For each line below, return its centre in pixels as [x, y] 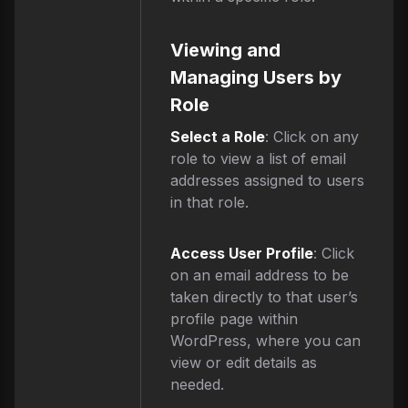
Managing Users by [255, 78]
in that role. [209, 203]
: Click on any [311, 137]
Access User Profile [241, 254]
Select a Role [217, 137]
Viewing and [225, 51]
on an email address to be [259, 275]
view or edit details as [243, 363]
